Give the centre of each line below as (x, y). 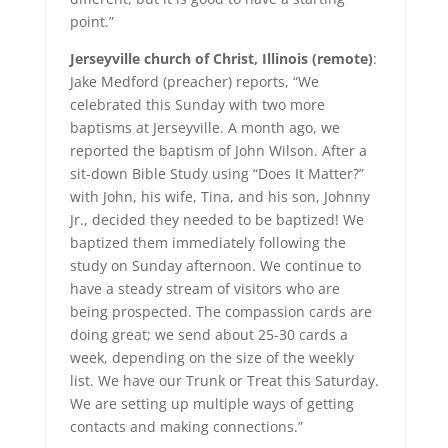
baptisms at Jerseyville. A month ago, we (204, 127)
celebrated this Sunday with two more (197, 104)
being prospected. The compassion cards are (220, 311)
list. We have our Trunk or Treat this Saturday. (224, 380)
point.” (91, 21)
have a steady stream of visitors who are (204, 288)
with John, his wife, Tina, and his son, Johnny (219, 196)
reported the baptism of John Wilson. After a (218, 150)
